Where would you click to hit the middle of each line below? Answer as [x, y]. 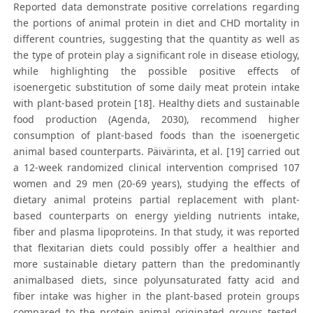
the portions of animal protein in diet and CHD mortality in [156, 23]
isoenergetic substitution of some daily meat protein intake [156, 87]
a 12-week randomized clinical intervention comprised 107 [156, 168]
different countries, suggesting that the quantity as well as [156, 39]
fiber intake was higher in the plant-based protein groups [156, 296]
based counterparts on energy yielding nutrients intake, [156, 216]
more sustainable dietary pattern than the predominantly [156, 264]
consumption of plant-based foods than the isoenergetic [156, 136]
